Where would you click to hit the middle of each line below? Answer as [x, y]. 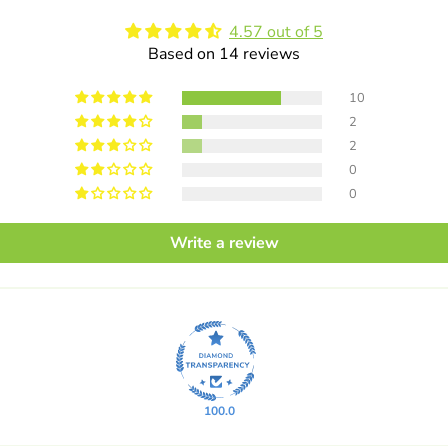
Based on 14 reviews [224, 54]
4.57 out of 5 [276, 32]
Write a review [224, 243]
